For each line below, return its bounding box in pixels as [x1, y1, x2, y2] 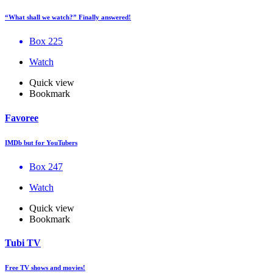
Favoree [5, 112, 38, 123]
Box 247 [29, 161, 63, 172]
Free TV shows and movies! [5, 263, 85, 271]
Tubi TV [5, 237, 41, 248]
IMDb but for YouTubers [5, 138, 77, 146]
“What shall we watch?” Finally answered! [5, 13, 131, 21]
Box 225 [29, 36, 63, 47]
